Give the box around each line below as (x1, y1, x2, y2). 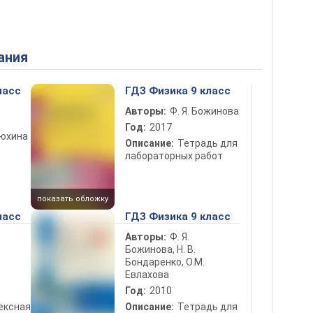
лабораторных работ (125, 150, 223, 161)
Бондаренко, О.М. (125, 256, 205, 268)
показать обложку (37, 194, 108, 203)
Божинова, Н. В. (125, 243, 196, 255)
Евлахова (125, 268, 169, 280)
